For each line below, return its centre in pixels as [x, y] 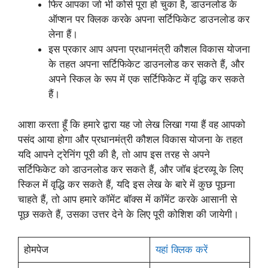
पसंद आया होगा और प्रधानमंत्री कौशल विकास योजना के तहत [130, 139]
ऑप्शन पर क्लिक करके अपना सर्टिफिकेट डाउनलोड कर [149, 19]
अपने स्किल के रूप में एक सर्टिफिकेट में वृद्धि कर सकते [147, 79]
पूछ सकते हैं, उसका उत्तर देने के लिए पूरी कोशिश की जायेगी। [128, 214]
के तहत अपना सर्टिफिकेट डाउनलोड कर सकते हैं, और [146, 64]
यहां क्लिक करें [181, 249]
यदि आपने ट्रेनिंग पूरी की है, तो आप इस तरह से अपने [114, 154]
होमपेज [36, 249]
